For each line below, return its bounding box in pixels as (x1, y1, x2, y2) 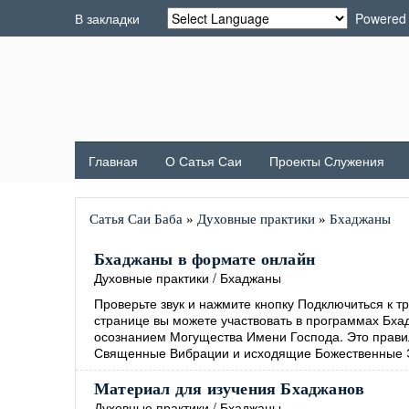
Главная (89, 152, 138, 170)
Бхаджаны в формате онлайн (94, 250, 315, 268)
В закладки (75, 9, 140, 27)
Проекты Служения (269, 152, 384, 170)
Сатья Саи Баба (89, 212, 183, 226)
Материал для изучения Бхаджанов (94, 380, 365, 398)
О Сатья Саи (165, 152, 242, 170)
